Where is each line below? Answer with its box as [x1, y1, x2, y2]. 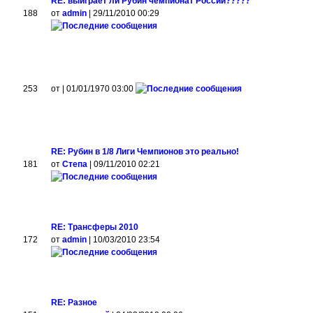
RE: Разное [51, 298, 98, 307]
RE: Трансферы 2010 [51, 222, 139, 232]
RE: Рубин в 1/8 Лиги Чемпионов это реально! [51, 147, 240, 156]
